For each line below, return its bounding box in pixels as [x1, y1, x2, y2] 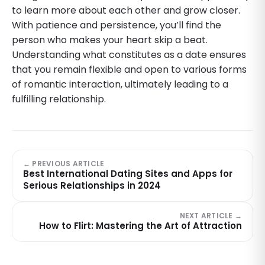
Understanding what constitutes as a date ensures [12, 47, 246, 62]
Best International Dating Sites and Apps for [23, 167, 232, 180]
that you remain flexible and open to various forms [12, 62, 247, 76]
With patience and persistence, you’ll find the [12, 18, 221, 32]
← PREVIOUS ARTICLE [23, 158, 105, 169]
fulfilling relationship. [12, 92, 106, 106]
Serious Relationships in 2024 [23, 179, 161, 192]
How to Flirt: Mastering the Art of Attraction [39, 219, 242, 232]
